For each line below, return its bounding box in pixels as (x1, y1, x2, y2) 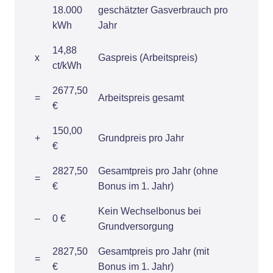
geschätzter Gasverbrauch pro (98, 5, 228, 15)
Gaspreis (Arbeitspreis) (98, 52, 197, 63)
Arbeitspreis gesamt (98, 93, 184, 103)
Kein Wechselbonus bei (98, 206, 201, 216)
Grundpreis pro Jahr (98, 133, 184, 143)
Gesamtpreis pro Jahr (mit (98, 246, 209, 257)
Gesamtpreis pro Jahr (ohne (98, 166, 218, 176)
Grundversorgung (98, 221, 174, 232)
